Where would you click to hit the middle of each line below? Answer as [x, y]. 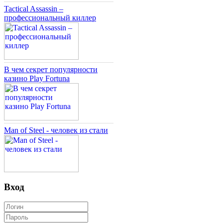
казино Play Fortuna [37, 79]
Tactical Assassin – [34, 9]
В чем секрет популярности [51, 70]
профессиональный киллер [50, 18]
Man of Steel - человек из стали [56, 130]
